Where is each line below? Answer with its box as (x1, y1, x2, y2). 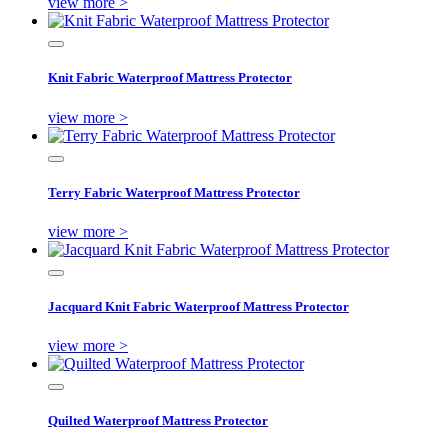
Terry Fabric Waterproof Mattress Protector (48, 184, 300, 200)
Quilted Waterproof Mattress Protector (48, 413, 268, 429)
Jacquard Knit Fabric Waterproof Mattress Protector (48, 299, 349, 315)
